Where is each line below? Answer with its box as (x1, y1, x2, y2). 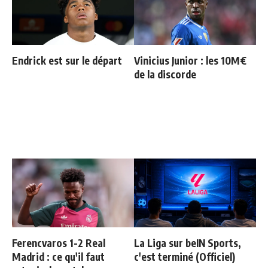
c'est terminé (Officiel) (134, 250, 235, 264)
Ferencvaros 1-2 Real (12, 236, 105, 250)
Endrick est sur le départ (12, 54, 122, 68)
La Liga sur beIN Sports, (134, 236, 241, 250)
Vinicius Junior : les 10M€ (134, 54, 246, 68)
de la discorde (134, 68, 196, 81)
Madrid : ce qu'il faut (12, 250, 105, 264)
